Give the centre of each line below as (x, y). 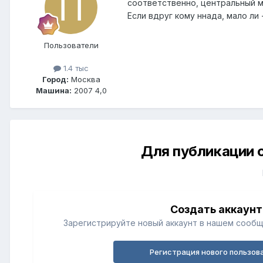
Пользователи (71, 45)
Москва (84, 80)
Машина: (53, 91)
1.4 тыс (75, 68)
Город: (55, 80)
